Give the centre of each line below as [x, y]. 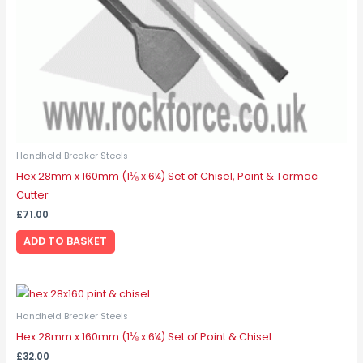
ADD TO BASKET [66, 241]
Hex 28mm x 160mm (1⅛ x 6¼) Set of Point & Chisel [143, 336]
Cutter [32, 194]
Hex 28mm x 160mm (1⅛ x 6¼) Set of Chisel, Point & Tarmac [167, 176]
